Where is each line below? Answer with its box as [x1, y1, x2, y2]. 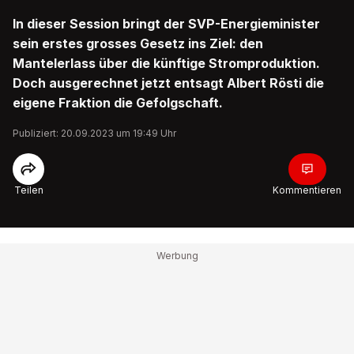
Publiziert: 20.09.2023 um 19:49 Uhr [13, 127, 176, 139]
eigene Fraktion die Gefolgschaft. [13, 95, 223, 111]
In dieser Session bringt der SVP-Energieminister [13, 16, 320, 32]
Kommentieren [273, 184, 341, 196]
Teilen [13, 184, 43, 196]
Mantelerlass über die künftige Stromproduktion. [13, 55, 320, 71]
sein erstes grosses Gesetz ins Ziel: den [13, 36, 263, 51]
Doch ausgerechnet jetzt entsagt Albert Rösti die [13, 75, 324, 91]
